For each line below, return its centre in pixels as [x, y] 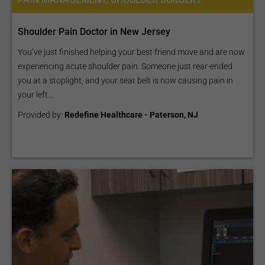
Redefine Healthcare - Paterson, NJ [131, 115]
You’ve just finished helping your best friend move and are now [131, 52]
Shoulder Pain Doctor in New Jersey [94, 32]
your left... [35, 95]
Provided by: [41, 115]
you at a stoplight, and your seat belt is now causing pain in [125, 80]
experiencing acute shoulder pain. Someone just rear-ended [125, 66]
